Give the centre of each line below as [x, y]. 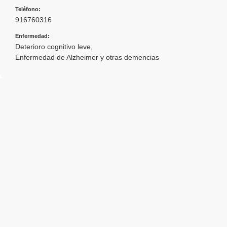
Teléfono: [28, 9]
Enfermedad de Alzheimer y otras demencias [87, 57]
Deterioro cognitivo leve [53, 46]
